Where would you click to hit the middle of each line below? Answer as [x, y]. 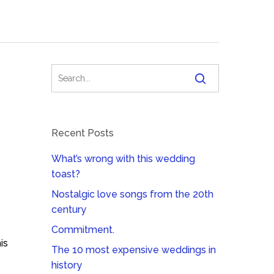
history [67, 265]
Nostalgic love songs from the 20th [133, 194]
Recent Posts [83, 133]
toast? [66, 174]
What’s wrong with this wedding [124, 159]
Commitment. [83, 230]
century [69, 209]
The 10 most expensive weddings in [134, 250]
